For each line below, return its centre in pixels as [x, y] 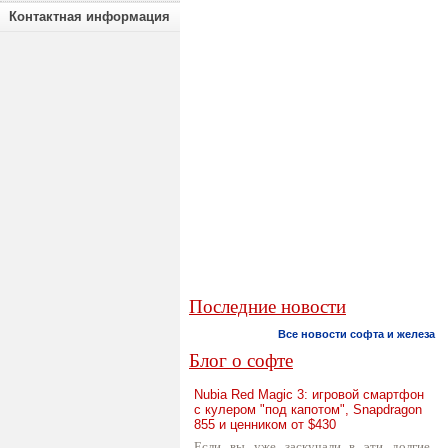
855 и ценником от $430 [265, 424]
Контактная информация [89, 16]
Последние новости [267, 306]
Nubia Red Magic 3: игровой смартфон [309, 394]
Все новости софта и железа [356, 334]
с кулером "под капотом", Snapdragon [308, 409]
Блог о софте [241, 360]
